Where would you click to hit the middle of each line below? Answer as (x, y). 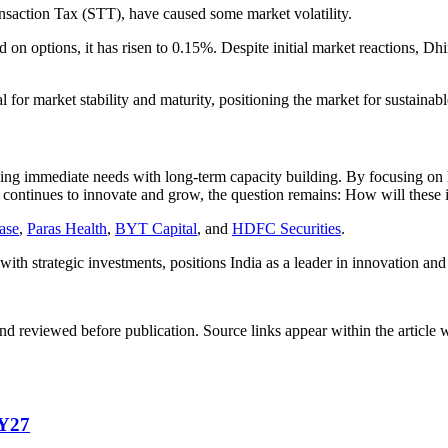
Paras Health (67, 228)
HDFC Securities (286, 228)
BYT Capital (156, 228)
